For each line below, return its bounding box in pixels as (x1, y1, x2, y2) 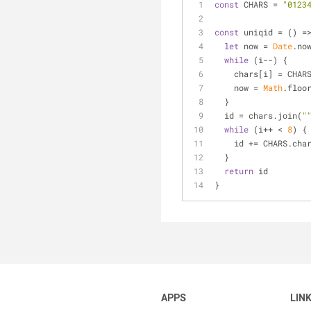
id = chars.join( (224, 110, 302, 121)
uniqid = (239, 26, 287, 37)
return (224, 165, 253, 176)
